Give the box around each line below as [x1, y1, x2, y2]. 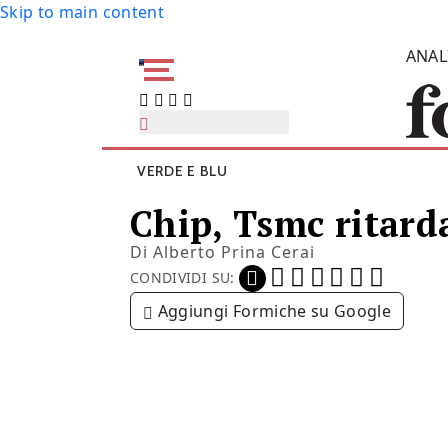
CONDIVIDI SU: [130, 267, 235, 287]
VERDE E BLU [137, 162, 228, 180]
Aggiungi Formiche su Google [157, 300, 392, 323]
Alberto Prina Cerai [153, 241, 315, 263]
